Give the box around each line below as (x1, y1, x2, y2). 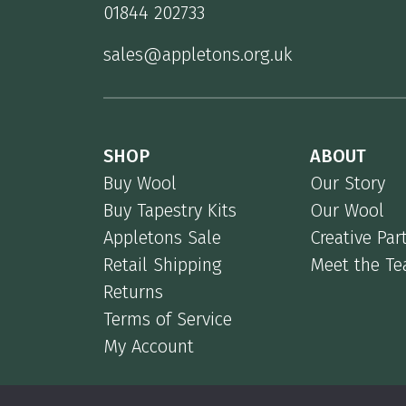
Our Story (310, 171, 385, 194)
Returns (103, 280, 163, 303)
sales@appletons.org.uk (103, 43, 293, 65)
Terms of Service (103, 307, 232, 330)
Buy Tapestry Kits (103, 198, 237, 221)
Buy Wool (103, 171, 177, 194)
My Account (103, 334, 194, 357)
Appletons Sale (103, 226, 221, 248)
